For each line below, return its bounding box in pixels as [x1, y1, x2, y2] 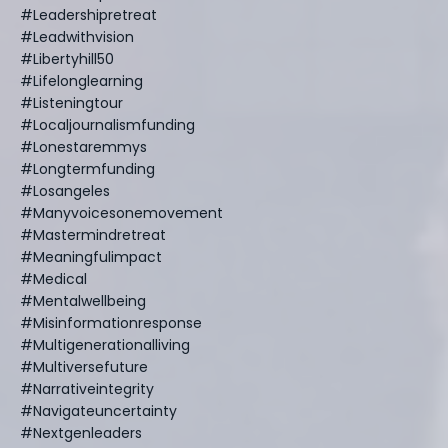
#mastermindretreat [20, 224, 166, 245]
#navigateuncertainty [20, 400, 177, 421]
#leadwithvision [20, 26, 134, 47]
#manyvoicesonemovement [20, 202, 223, 223]
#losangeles [20, 180, 110, 201]
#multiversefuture [20, 356, 148, 377]
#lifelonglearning [20, 70, 143, 91]
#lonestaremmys [20, 136, 147, 157]
